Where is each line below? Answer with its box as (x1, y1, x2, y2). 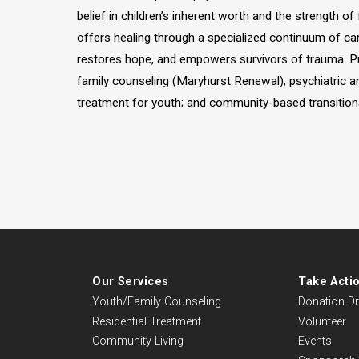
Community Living (92, 334, 184, 349)
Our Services (92, 275, 169, 289)
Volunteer (298, 314, 347, 329)
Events (298, 334, 333, 349)
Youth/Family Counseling (92, 294, 222, 309)
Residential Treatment (92, 314, 202, 329)
